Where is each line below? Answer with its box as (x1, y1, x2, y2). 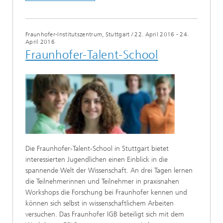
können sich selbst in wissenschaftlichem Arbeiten (25, 199, 174, 208)
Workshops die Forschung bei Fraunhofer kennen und (25, 188, 187, 197)
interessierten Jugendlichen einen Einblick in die (25, 155, 168, 164)
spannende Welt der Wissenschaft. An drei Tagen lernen (25, 166, 193, 175)
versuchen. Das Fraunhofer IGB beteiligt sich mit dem (25, 210, 184, 219)
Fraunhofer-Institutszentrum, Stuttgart (25, 30, 130, 38)
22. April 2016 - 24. (134, 30, 189, 38)
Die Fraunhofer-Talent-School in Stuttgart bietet (25, 144, 169, 153)
